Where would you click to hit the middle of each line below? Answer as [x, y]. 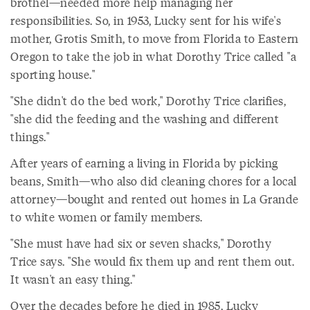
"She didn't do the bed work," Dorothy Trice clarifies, [148, 101]
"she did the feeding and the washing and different [145, 119]
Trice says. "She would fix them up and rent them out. [153, 261]
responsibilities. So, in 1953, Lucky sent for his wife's [146, 20]
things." [30, 137]
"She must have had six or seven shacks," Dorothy [141, 243]
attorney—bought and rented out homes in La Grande [155, 199]
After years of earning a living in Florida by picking [144, 163]
